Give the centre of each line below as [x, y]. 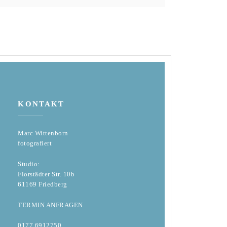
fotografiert [35, 143]
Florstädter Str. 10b [46, 174]
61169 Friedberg [43, 184]
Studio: [29, 164]
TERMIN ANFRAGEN [50, 205]
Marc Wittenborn [43, 133]
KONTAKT [41, 104]
